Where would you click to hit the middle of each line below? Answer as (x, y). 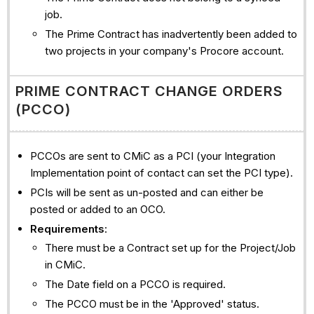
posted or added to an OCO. (97, 209)
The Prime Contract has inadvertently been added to (171, 34)
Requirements (67, 228)
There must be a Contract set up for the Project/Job (170, 248)
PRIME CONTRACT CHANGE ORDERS (149, 91)
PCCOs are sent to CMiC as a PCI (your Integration (152, 156)
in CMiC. (65, 265)
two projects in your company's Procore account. (165, 50)
